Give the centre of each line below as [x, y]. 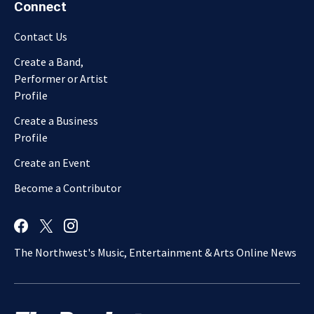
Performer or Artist [61, 79]
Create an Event [52, 163]
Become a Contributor [68, 188]
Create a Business [56, 121]
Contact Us [41, 37]
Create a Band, [49, 62]
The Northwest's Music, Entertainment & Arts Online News [155, 253]
